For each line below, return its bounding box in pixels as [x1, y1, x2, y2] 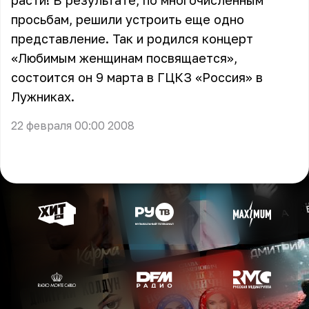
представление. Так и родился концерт [11, 31, 253, 46]
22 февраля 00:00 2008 [11, 119, 134, 132]
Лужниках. [11, 89, 74, 104]
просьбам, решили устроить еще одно [11, 12, 244, 27]
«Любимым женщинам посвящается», [11, 50, 237, 66]
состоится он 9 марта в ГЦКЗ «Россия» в [11, 70, 263, 85]
